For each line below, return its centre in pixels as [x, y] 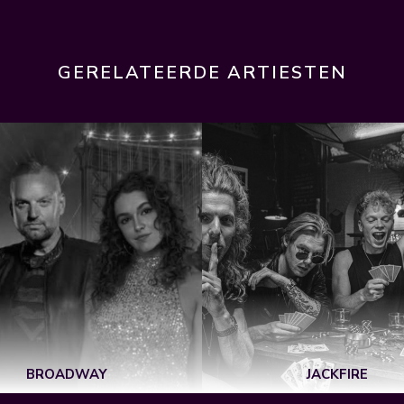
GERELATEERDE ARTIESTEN [202, 73]
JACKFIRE [337, 374]
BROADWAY [67, 374]
